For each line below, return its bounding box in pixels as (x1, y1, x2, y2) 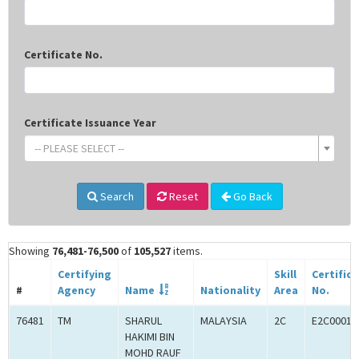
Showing (9, 244, 52, 259)
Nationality (200, 283, 260, 298)
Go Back (230, 189, 272, 204)
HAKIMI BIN (125, 329, 175, 345)
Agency (58, 283, 95, 298)
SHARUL (125, 313, 162, 329)
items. (171, 244, 203, 259)
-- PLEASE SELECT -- (34, 141, 124, 156)
